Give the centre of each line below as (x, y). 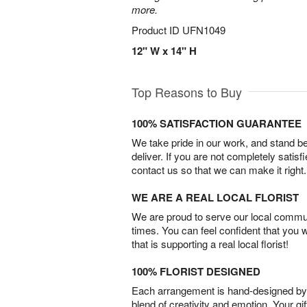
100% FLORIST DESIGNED (196, 271)
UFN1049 (204, 30)
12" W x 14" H (164, 51)
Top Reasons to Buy (187, 92)
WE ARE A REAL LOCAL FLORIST (215, 197)
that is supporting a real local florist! (210, 244)
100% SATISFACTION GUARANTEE (217, 123)
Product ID (157, 30)
